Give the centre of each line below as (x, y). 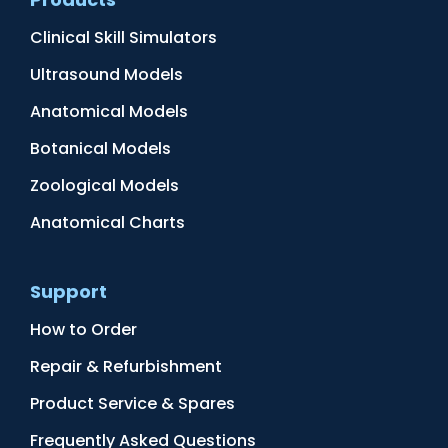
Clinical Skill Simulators (123, 37)
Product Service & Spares (132, 403)
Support (68, 291)
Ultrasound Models (106, 74)
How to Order (83, 329)
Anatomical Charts (107, 222)
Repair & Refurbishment (126, 366)
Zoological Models (104, 185)
